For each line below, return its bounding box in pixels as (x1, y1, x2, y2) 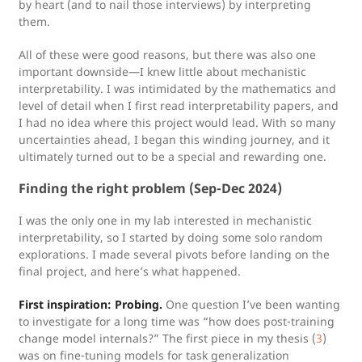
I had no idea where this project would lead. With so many (19, 115, 335, 130)
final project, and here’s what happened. (19, 263, 241, 279)
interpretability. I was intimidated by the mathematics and (19, 81, 336, 96)
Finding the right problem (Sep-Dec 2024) (19, 179, 282, 197)
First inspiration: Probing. (19, 297, 162, 312)
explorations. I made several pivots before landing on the (19, 246, 330, 262)
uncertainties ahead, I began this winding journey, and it (19, 132, 330, 147)
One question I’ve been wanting (162, 297, 340, 312)
